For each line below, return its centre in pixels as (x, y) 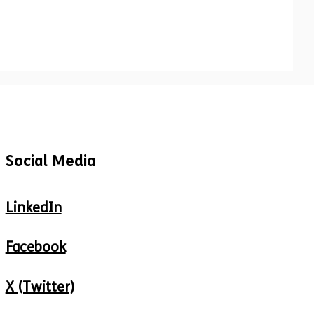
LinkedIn (33, 208)
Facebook (35, 247)
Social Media (50, 161)
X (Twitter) (40, 287)
